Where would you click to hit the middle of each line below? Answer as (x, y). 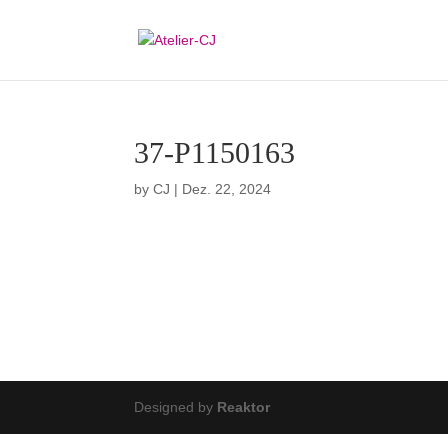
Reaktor (244, 407)
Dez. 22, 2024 (227, 189)
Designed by (176, 407)
